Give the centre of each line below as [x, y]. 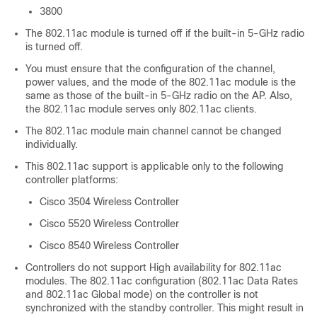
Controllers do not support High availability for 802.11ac [154, 267]
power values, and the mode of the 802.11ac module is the [161, 82]
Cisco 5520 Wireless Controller [109, 224]
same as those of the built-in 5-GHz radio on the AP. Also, [159, 96]
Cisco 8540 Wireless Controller [109, 246]
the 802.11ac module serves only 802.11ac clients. [141, 109]
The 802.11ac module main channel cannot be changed [154, 131]
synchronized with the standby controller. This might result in [165, 308]
